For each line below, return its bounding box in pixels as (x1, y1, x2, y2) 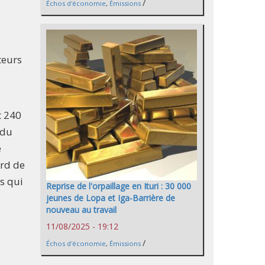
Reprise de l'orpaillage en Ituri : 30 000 (46, 180, 191, 192)
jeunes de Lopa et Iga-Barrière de (46, 192, 175, 204)
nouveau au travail (46, 204, 117, 216)
